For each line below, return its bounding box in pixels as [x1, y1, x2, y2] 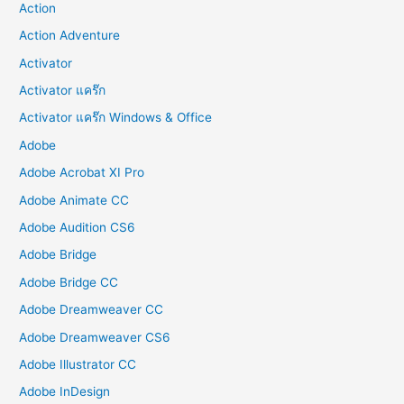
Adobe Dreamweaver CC [19, 302, 164, 317]
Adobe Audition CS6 [19, 219, 136, 234]
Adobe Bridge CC [19, 274, 119, 289]
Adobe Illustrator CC [19, 356, 137, 372]
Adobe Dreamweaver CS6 [19, 329, 171, 344]
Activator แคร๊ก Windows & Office [19, 110, 213, 125]
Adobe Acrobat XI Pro [19, 165, 145, 180]
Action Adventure [19, 28, 121, 43]
